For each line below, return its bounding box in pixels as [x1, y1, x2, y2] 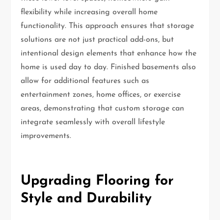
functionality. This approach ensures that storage [21, 22, 194, 30]
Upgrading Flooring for [21, 174, 174, 189]
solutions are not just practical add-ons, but [21, 36, 174, 44]
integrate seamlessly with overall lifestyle [21, 118, 165, 127]
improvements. [21, 132, 72, 140]
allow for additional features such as [21, 77, 150, 85]
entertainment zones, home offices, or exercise [21, 91, 181, 99]
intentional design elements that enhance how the [21, 50, 197, 58]
